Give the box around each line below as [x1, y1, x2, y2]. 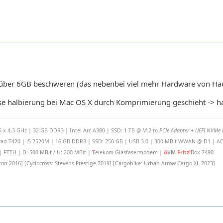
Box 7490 [191, 149, 214, 156]
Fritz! [177, 149, 191, 156]
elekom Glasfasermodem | [95, 149, 164, 156]
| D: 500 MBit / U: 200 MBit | [16, 149, 92, 156]
